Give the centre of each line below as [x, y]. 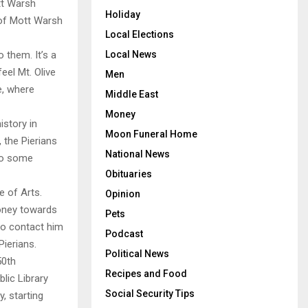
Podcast [124, 234]
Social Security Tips [150, 294]
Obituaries [129, 174]
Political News [137, 254]
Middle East [132, 94]
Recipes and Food [146, 274]
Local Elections [140, 34]
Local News [131, 54]
